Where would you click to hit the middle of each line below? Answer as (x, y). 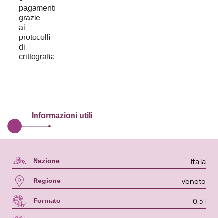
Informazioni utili (62, 116)
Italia (198, 161)
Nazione (46, 161)
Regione (47, 181)
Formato (48, 201)
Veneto (194, 181)
